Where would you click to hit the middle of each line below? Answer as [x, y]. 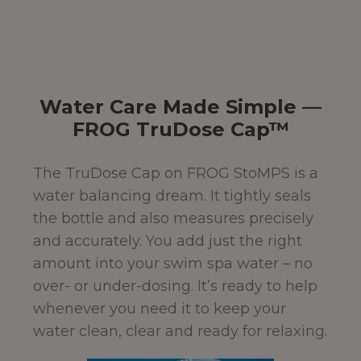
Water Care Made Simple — [180, 107]
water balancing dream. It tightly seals [172, 196]
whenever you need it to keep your [160, 309]
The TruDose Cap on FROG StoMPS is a [176, 174]
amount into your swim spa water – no [173, 264]
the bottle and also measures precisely [173, 219]
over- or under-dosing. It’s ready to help [175, 286]
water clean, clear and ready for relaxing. [180, 332]
